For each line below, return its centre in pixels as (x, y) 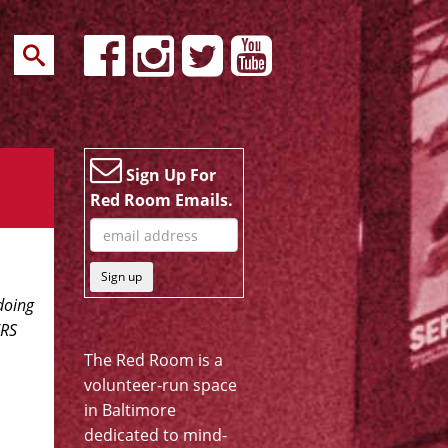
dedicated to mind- (155, 435)
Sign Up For (168, 175)
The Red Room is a (153, 360)
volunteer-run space (160, 385)
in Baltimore (129, 410)
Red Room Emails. (161, 200)
